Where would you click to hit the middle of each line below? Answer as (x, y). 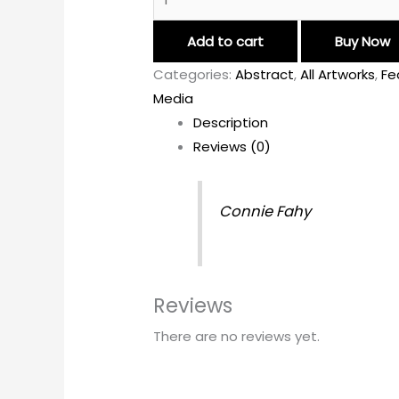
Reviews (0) (232, 146)
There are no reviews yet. (237, 337)
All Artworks (338, 74)
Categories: (195, 74)
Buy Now (363, 41)
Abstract (265, 74)
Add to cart (226, 41)
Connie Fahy (265, 211)
